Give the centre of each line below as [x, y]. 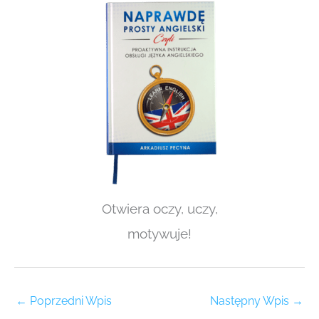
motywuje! [159, 234]
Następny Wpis [251, 301]
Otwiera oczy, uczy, [159, 209]
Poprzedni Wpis [69, 301]
